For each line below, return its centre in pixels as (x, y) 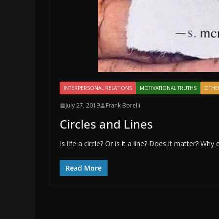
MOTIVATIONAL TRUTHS (168, 88)
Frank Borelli (123, 106)
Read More (84, 168)
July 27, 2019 (83, 106)
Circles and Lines (106, 124)
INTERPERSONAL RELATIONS (98, 88)
